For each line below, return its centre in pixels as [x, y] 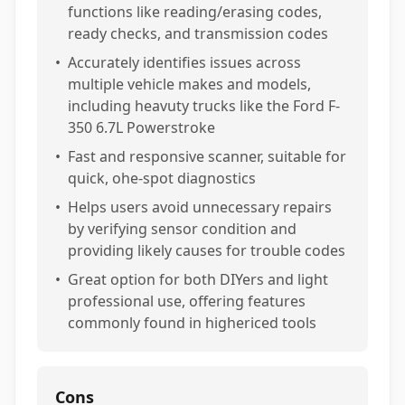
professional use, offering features [187, 301]
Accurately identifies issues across [184, 62]
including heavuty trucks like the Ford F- [204, 106]
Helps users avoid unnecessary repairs [200, 207]
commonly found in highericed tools [192, 323]
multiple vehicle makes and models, [189, 84]
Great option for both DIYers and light [198, 279]
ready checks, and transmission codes [198, 33]
